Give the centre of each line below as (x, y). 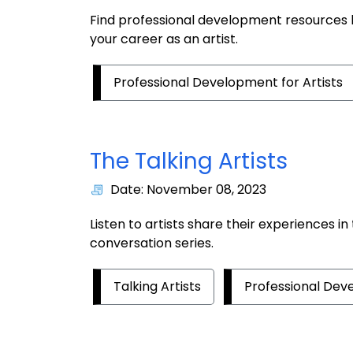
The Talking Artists (189, 162)
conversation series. (152, 243)
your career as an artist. (164, 39)
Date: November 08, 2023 (188, 190)
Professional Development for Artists (228, 83)
